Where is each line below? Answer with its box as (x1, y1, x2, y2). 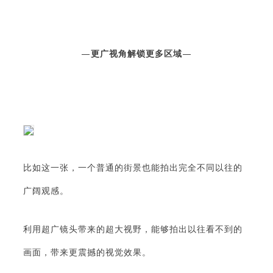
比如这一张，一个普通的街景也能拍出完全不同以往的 (23, 161, 243, 173)
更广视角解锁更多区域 (91, 48, 182, 59)
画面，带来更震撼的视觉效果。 (23, 246, 151, 258)
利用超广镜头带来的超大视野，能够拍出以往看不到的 (23, 223, 243, 235)
